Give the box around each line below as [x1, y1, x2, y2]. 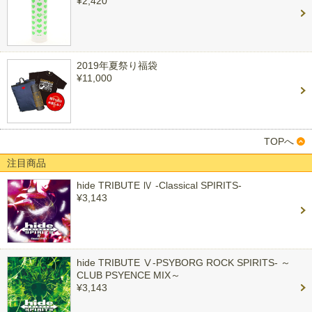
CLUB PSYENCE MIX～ [77, 270, 180, 281]
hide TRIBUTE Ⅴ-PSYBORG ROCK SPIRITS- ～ [77, 257, 290, 268]
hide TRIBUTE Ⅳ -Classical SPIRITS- [77, 180, 242, 191]
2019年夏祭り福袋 [77, 60, 157, 71]
